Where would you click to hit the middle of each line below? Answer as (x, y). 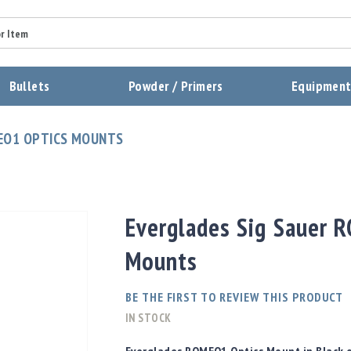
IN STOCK (148, 318)
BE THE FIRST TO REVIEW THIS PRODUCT (234, 297)
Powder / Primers (175, 86)
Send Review (71, 208)
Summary (29, 22)
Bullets (29, 86)
